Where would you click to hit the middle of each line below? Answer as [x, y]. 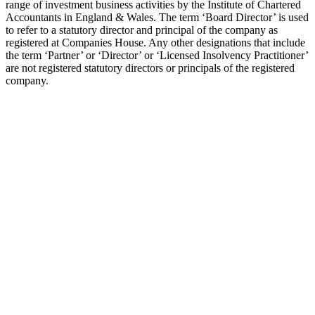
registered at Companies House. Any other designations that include [155, 42]
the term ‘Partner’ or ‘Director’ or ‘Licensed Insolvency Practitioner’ [157, 55]
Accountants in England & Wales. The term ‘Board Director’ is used [157, 17]
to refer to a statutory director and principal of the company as [142, 30]
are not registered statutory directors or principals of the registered [150, 67]
